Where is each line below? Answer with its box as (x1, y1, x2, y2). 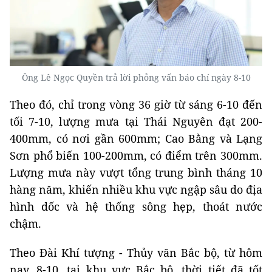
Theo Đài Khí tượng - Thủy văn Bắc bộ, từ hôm (10, 245, 262, 260)
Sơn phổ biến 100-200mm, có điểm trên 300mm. (10, 148, 262, 163)
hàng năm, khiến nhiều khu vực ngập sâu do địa (10, 182, 262, 197)
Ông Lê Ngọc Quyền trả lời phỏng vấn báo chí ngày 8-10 (21, 71, 251, 83)
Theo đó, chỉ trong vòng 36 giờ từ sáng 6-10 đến (10, 97, 262, 112)
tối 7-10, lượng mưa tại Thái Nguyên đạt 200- (10, 114, 262, 129)
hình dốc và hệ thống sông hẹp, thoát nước (10, 199, 262, 214)
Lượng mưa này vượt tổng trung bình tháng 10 (10, 165, 262, 180)
